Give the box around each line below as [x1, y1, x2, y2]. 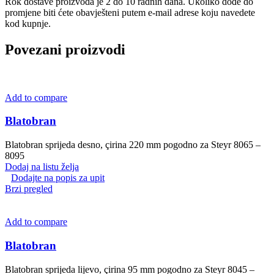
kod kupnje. [5, 18, 51, 29]
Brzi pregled [5, 183, 53, 194]
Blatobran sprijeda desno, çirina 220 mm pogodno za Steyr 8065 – [5, 139, 261, 150]
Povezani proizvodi [5, 41, 125, 57]
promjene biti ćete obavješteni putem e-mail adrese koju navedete [5, 7, 255, 18]
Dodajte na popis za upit [11, 172, 105, 183]
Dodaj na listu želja [5, 161, 79, 172]
